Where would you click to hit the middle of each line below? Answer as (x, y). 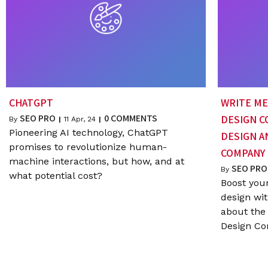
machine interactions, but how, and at (97, 162)
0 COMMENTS (131, 118)
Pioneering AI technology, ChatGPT (89, 133)
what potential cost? (56, 176)
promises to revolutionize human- (88, 147)
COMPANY (243, 153)
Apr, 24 (83, 119)
